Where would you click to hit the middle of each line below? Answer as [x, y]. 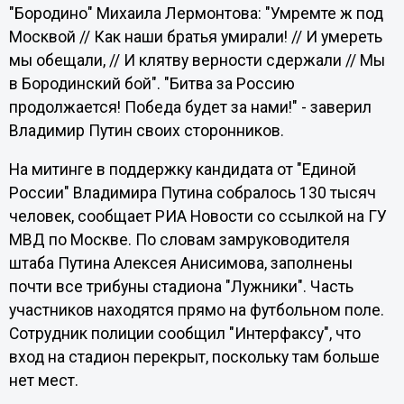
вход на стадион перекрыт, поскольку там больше [194, 358]
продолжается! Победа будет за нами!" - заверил [190, 107]
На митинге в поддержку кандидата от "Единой [182, 170]
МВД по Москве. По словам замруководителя [179, 240]
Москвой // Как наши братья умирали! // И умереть [195, 37]
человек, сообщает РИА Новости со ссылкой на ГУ [197, 217]
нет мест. [43, 381]
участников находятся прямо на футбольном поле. [196, 311]
